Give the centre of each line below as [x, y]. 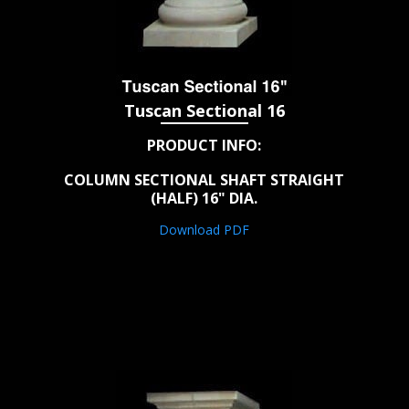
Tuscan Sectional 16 [204, 111]
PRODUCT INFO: [204, 146]
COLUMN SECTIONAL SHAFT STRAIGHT [204, 180]
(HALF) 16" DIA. [204, 199]
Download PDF [204, 230]
